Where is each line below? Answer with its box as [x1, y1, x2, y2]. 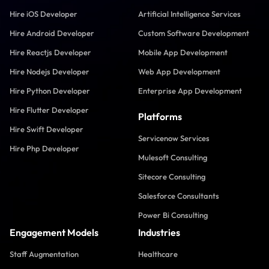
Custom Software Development [138, 28, 249, 38]
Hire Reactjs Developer [10, 47, 91, 57]
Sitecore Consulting [138, 172, 205, 181]
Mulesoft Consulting [138, 153, 207, 162]
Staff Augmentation [10, 249, 79, 259]
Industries [138, 226, 180, 238]
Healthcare [138, 249, 178, 259]
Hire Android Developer [10, 28, 94, 38]
